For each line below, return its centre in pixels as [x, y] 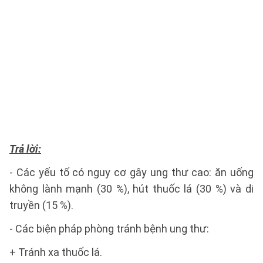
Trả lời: [25, 149]
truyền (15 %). [41, 205]
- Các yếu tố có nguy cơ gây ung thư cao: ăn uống [131, 173]
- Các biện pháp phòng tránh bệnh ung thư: [109, 229]
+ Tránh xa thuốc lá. [56, 252]
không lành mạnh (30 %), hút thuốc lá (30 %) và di [131, 189]
